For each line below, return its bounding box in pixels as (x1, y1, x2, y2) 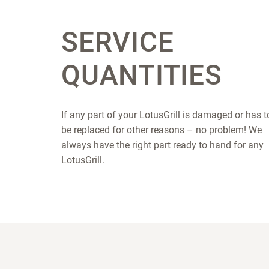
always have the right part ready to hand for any (61, 139, 264, 151)
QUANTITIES (61, 59, 222, 92)
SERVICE (61, 26, 174, 59)
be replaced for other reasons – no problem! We (61, 124, 262, 136)
